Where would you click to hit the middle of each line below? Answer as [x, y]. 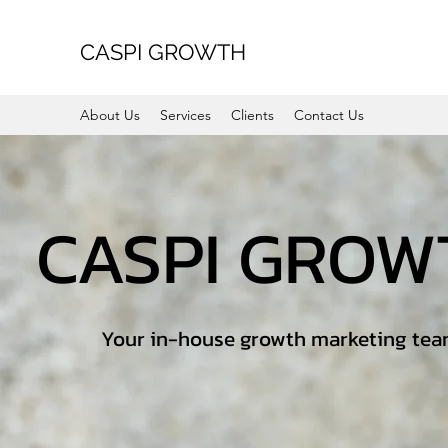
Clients [252, 115]
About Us [110, 115]
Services [185, 115]
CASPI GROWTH [166, 52]
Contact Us [329, 115]
